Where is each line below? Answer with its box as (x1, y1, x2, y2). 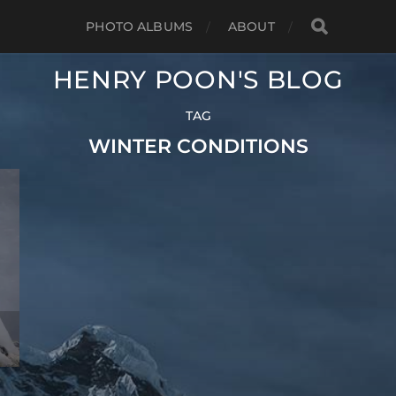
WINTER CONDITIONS (88, 133, 308, 158)
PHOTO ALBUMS (86, 19, 193, 34)
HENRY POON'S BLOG (52, 65, 344, 95)
